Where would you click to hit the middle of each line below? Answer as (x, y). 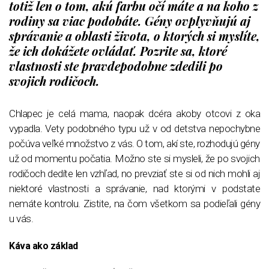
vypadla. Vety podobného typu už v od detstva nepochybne (134, 128)
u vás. (21, 218)
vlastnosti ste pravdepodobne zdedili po (116, 65)
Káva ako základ (44, 246)
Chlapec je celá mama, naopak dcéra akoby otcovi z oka (134, 113)
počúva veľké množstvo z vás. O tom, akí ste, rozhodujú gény (134, 143)
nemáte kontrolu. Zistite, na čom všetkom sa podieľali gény (134, 203)
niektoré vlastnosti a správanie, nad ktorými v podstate (134, 188)
